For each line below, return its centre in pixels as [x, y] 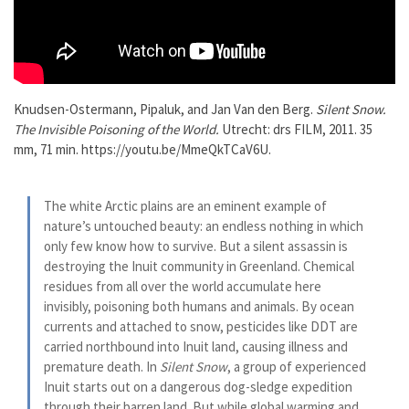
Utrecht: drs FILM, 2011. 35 [296, 129]
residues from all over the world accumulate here [183, 286]
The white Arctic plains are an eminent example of [185, 206]
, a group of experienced [297, 367]
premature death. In [102, 367]
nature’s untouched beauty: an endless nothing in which [204, 226]
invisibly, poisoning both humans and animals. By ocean [199, 306]
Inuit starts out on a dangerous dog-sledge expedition [198, 387]
